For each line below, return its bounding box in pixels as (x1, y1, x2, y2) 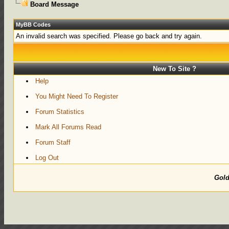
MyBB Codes (16, 21, 51, 28)
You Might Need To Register (35, 93, 119, 100)
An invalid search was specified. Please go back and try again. (16, 32, 202, 40)
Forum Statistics (35, 108, 85, 116)
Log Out (35, 154, 59, 162)
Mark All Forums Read (35, 123, 102, 131)
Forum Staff (35, 139, 71, 146)
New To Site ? (152, 65, 196, 73)
